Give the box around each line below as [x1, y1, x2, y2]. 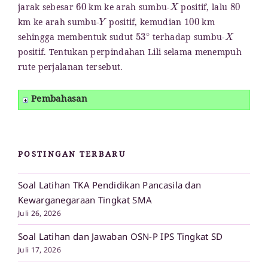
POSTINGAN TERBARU [18, 148, 126, 163]
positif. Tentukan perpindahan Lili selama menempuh [18, 46, 242, 62]
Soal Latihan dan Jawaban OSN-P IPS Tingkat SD [18, 230, 223, 243]
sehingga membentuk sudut [18, 31, 136, 47]
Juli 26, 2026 [18, 208, 61, 219]
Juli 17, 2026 [18, 245, 61, 255]
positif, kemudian [106, 16, 184, 32]
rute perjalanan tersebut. [18, 61, 123, 77]
